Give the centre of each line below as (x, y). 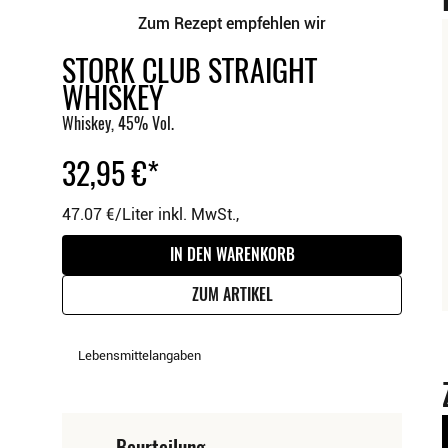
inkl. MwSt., (196, 214)
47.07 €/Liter (108, 214)
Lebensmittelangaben (139, 355)
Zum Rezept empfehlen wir (232, 23)
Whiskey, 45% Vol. (118, 123)
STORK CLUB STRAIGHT (189, 70)
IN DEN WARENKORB (232, 254)
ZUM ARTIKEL (232, 294)
